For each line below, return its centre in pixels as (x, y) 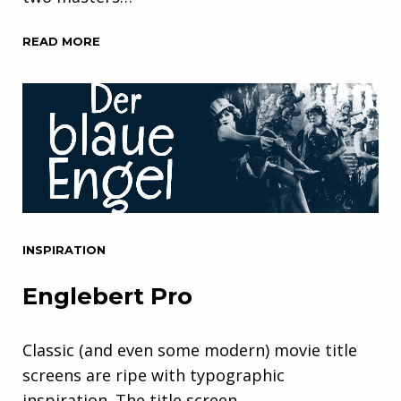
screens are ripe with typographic (154, 375)
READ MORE (61, 41)
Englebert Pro (107, 296)
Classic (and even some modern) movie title (190, 350)
